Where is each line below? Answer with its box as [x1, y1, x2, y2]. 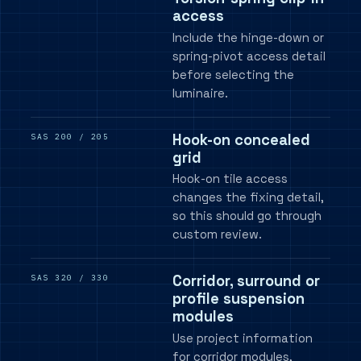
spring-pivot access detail [172, 49, 326, 64]
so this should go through [172, 209, 322, 224]
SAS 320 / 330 [31, 272, 110, 283]
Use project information [172, 330, 313, 346]
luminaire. [172, 86, 229, 101]
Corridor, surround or [172, 271, 321, 290]
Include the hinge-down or [172, 31, 325, 45]
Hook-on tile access [172, 172, 288, 187]
